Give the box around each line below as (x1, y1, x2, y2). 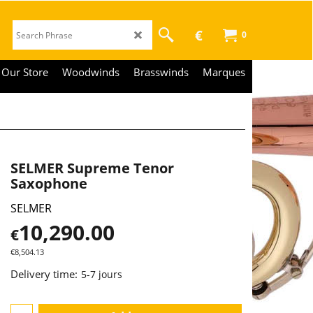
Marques (203, 65, 245, 79)
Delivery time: (10, 267, 78, 282)
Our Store (1, 65, 48, 79)
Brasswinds (133, 65, 189, 79)
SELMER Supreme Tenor (10, 159, 174, 177)
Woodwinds (62, 65, 119, 79)
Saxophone (10, 174, 87, 193)
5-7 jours (81, 268, 122, 282)
